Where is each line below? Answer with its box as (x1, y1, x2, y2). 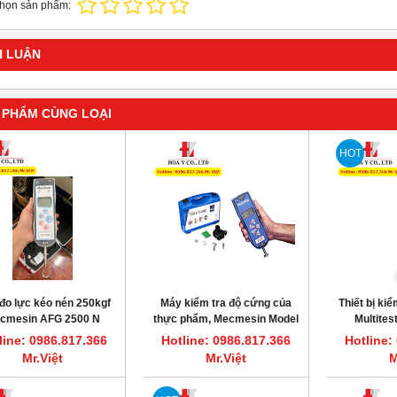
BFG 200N (200, 329, 252, 341)
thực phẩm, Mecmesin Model (153, 313, 299, 325)
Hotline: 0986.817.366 (161, 334, 291, 347)
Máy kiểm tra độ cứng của (160, 297, 292, 309)
